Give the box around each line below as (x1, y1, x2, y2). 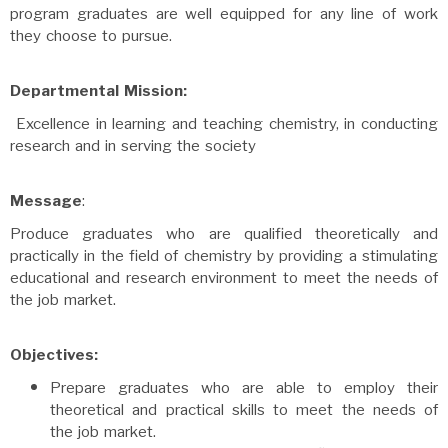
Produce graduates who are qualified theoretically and (10, 220, 438, 248)
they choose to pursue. (10, 22, 172, 50)
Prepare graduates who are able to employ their (50, 374, 438, 402)
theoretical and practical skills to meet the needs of (50, 396, 438, 424)
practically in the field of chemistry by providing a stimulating (10, 242, 438, 270)
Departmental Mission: (10, 77, 187, 105)
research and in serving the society (10, 132, 256, 160)
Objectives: (10, 341, 98, 369)
